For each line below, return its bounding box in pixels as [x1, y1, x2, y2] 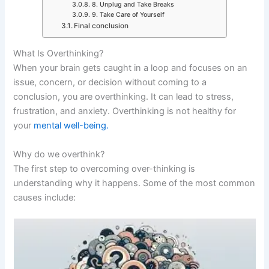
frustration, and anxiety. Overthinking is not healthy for [13, 106, 237, 117]
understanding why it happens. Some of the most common [13, 177, 256, 189]
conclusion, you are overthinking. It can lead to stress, [13, 91, 234, 103]
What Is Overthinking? [13, 48, 104, 59]
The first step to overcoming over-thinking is [13, 163, 196, 174]
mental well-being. [34, 120, 109, 131]
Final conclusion [74, 21, 129, 30]
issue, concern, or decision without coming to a [13, 77, 207, 88]
